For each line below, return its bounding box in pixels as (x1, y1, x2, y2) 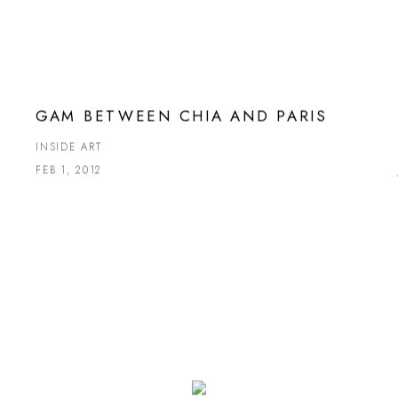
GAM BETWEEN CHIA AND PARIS (35, 105, 328, 127)
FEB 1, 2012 (35, 163, 103, 178)
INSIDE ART (35, 139, 102, 155)
